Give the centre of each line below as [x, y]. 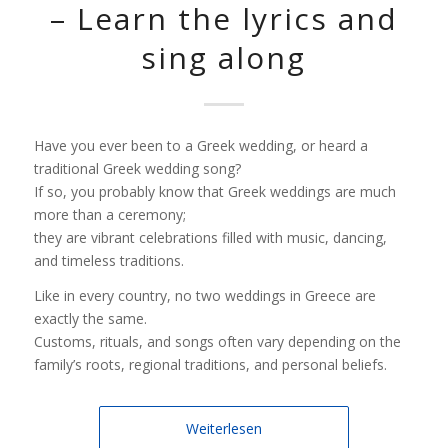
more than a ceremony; [109, 215]
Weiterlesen [223, 429]
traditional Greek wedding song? [137, 169]
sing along [224, 58]
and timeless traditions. [108, 261]
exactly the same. [90, 319]
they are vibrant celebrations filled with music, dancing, [210, 238]
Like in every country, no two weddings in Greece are [204, 296]
